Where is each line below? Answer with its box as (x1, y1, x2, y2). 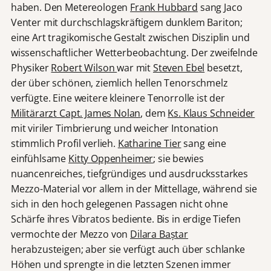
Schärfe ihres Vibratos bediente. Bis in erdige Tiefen (10, 212, 241, 226)
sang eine (181, 136, 226, 150)
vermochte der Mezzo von (10, 227, 131, 241)
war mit (117, 60, 153, 74)
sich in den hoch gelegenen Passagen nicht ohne (10, 197, 228, 211)
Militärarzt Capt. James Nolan (10, 106, 141, 120)
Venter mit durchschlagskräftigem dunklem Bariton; (10, 15, 243, 29)
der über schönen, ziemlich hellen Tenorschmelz (10, 76, 228, 90)
